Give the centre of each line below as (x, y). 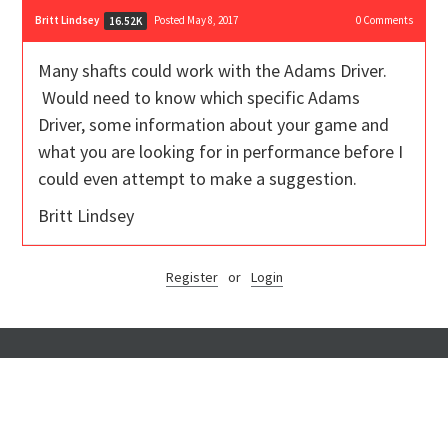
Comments (386, 20)
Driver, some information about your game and (214, 125)
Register (191, 277)
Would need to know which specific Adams (199, 98)
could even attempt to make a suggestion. (198, 179)
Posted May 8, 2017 (196, 20)
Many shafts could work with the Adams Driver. (213, 71)
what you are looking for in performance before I (221, 152)
